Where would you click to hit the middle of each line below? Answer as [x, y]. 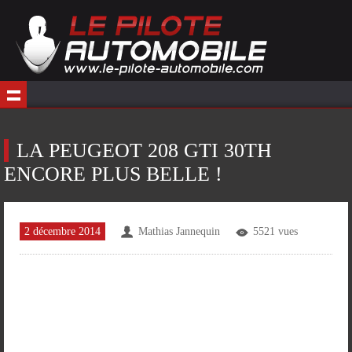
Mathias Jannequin [179, 231]
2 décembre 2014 [62, 231]
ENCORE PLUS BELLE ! [113, 174]
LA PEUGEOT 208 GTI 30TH [144, 150]
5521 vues [275, 231]
